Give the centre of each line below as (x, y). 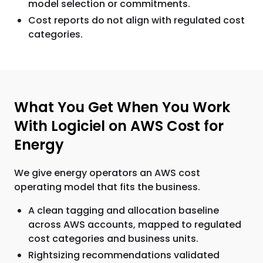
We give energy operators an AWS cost (107, 173)
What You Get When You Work (122, 107)
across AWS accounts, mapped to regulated (135, 225)
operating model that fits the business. (107, 187)
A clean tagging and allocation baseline (124, 210)
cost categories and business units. (113, 239)
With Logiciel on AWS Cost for (119, 126)
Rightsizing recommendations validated (124, 255)
